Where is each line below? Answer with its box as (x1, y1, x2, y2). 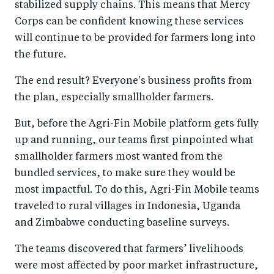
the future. (15, 50, 66, 61)
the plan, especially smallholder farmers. (15, 93, 213, 103)
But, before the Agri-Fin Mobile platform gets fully (15, 119, 259, 130)
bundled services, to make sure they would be (15, 169, 235, 179)
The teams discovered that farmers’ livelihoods (15, 245, 243, 255)
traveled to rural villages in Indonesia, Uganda (15, 202, 240, 212)
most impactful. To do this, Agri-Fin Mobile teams (15, 185, 259, 196)
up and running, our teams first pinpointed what (15, 136, 254, 146)
